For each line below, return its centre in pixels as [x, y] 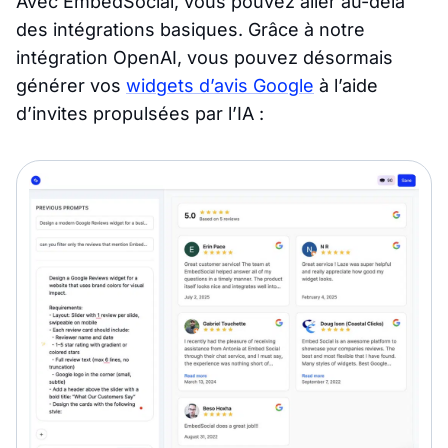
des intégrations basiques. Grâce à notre [190, 29]
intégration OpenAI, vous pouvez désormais [204, 57]
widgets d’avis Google [220, 85]
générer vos [71, 85]
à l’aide [346, 85]
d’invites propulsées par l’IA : [140, 113]
